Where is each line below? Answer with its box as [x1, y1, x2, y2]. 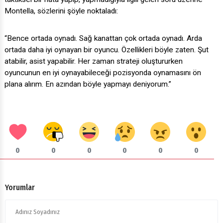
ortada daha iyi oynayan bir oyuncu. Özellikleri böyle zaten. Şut [4, 45, 209, 55]
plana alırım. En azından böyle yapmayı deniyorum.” [4, 80, 171, 89]
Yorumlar [5, 183, 35, 193]
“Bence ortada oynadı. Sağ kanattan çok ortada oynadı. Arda [4, 34, 202, 43]
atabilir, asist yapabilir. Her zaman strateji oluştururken [4, 57, 183, 66]
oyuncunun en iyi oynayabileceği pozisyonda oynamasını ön [4, 68, 201, 78]
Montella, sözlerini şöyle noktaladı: [4, 6, 118, 16]
